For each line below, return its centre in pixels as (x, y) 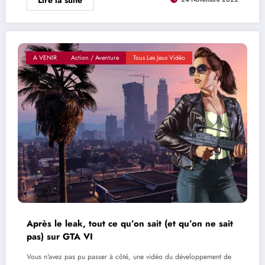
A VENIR (45, 57)
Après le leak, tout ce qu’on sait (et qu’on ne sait (130, 223)
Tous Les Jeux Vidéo (159, 57)
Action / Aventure (95, 57)
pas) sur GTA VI (60, 236)
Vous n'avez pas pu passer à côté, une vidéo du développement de (129, 256)
